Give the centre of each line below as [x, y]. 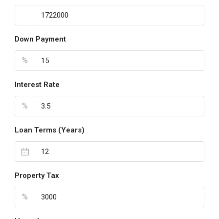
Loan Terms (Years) [50, 130]
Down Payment [40, 39]
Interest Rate [37, 85]
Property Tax [37, 175]
